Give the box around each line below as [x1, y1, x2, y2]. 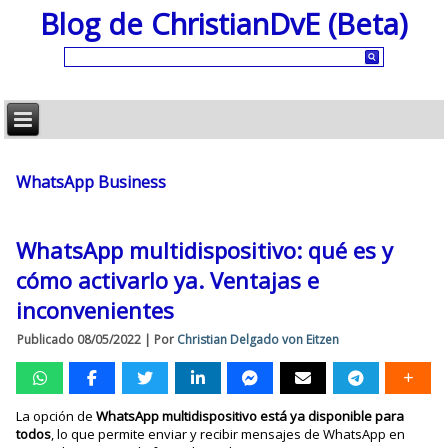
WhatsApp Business [16, 171, 167, 193]
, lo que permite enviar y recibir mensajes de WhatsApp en [51, 425, 406, 443]
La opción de [16, 407, 97, 425]
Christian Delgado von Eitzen [177, 331, 340, 348]
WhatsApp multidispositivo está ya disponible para [96, 407, 405, 425]
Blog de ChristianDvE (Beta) [40, 3, 408, 43]
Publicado [17, 331, 75, 348]
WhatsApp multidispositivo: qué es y [16, 235, 394, 265]
